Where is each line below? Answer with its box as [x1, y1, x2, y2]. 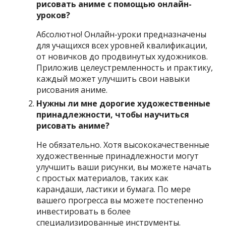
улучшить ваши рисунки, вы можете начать [36, 161, 212, 173]
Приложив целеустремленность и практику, [36, 62, 213, 73]
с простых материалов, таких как [36, 172, 169, 184]
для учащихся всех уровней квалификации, [36, 39, 208, 51]
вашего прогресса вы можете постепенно [36, 194, 204, 206]
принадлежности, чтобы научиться [36, 108, 190, 120]
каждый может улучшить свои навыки [36, 73, 190, 84]
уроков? [36, 9, 71, 21]
